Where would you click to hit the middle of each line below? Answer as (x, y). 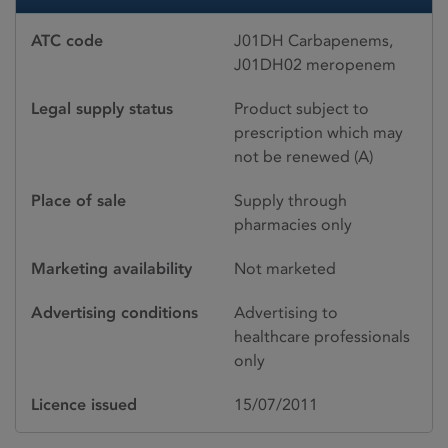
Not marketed (285, 268)
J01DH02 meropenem (315, 64)
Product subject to (301, 108)
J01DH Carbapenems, (313, 40)
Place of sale (78, 200)
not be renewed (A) (303, 156)
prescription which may (318, 132)
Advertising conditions (114, 312)
